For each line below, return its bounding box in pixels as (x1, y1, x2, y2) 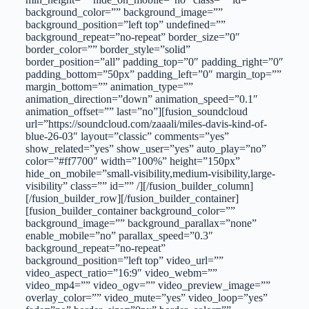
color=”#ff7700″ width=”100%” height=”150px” (25, 154, 240, 167)
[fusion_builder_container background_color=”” (25, 204, 235, 217)
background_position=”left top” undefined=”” (25, 18, 226, 30)
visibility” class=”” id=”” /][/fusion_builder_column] (25, 179, 253, 192)
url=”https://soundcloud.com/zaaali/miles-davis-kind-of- (25, 117, 267, 130)
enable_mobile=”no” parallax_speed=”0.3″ (25, 229, 213, 241)
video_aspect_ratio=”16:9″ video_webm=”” (25, 266, 217, 279)
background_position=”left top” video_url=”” (25, 254, 223, 266)
